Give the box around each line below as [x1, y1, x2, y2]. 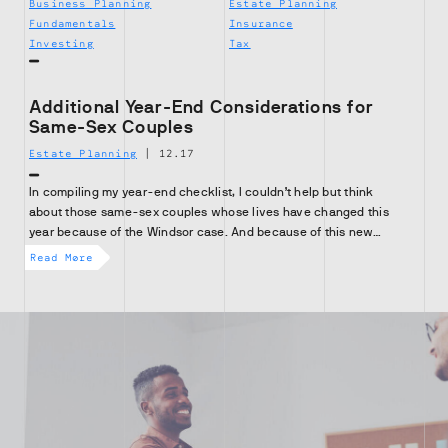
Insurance [229, 17, 293, 29]
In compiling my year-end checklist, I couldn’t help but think [29, 185, 374, 199]
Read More [30, 251, 93, 263]
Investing [29, 37, 94, 49]
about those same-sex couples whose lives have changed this [29, 205, 389, 219]
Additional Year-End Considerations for [29, 97, 374, 117]
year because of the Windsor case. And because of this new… [29, 225, 381, 239]
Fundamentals [29, 17, 116, 29]
